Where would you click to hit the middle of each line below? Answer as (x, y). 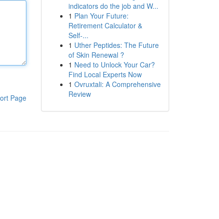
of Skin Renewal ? (96, 55)
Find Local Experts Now (105, 74)
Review (79, 94)
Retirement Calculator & (105, 25)
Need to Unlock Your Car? (114, 65)
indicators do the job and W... (113, 6)
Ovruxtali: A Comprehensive (117, 84)
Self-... (78, 35)
